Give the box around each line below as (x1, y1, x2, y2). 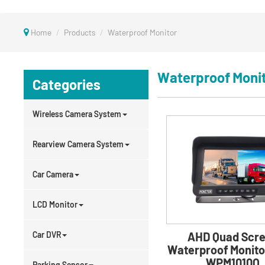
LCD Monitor (33, 199, 78, 209)
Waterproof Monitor (108, 27, 177, 37)
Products (64, 27, 96, 37)
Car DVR (33, 230, 62, 240)
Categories (33, 76, 101, 93)
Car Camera (33, 169, 74, 179)
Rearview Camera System (33, 139, 124, 149)
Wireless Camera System (33, 109, 122, 119)
